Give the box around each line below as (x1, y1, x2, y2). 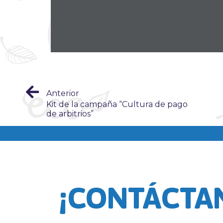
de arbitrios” (46, 109, 94, 118)
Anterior (46, 88, 79, 98)
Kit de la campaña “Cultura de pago (46, 99, 188, 109)
